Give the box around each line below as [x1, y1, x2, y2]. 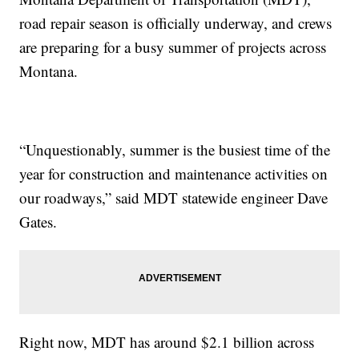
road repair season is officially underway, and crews [19, 13, 333, 34]
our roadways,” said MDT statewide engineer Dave [19, 188, 329, 208]
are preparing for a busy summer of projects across [19, 37, 327, 58]
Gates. [19, 212, 58, 232]
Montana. [19, 61, 79, 82]
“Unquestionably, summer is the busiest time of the [19, 139, 331, 160]
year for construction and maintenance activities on [19, 163, 329, 184]
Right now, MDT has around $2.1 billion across [19, 332, 315, 353]
